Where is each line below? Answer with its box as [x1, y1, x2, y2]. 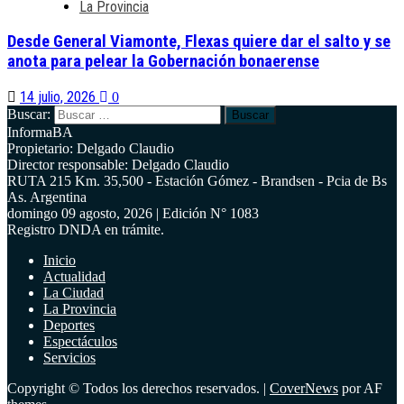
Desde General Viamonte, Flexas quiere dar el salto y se [7, 32, 390, 52]
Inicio [43, 252, 76, 269]
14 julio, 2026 [20, 88, 99, 106]
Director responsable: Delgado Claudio [7, 157, 229, 173]
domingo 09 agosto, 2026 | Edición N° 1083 [7, 206, 259, 222]
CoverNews [270, 381, 338, 397]
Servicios [43, 350, 96, 366]
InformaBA [7, 124, 73, 141]
